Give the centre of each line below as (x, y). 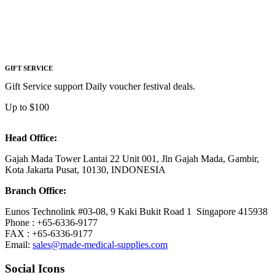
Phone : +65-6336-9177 (51, 222)
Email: (19, 244)
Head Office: (31, 137)
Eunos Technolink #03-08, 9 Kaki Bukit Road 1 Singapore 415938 (136, 211)
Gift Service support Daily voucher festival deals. (100, 86)
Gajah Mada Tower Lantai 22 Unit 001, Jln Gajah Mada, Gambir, (132, 158)
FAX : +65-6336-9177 (49, 233)
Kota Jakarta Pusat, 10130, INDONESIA (85, 169)
